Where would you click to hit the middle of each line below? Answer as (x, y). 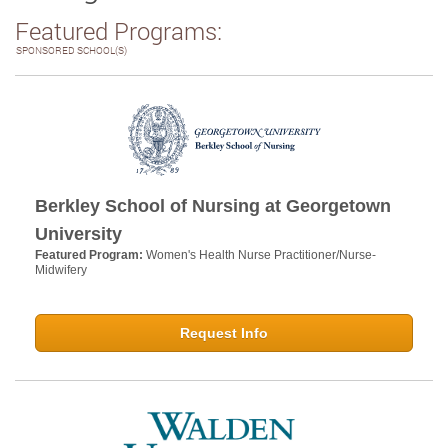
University (78, 233)
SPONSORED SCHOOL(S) (71, 50)
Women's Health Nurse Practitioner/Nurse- (261, 254)
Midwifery (61, 269)
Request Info (224, 332)
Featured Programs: (118, 30)
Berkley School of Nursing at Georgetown (213, 205)
